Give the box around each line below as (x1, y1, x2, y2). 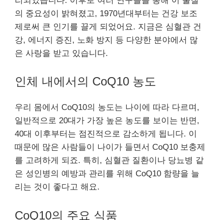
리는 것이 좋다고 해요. (15, 182, 100, 192)
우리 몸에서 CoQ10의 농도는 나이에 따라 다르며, (15, 103, 199, 112)
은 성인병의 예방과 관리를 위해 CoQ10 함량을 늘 (15, 169, 199, 178)
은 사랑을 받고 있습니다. (15, 48, 108, 58)
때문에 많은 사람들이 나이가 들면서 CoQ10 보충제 (15, 142, 205, 152)
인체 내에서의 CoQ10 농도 (15, 75, 156, 88)
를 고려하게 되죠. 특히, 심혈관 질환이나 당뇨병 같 (15, 156, 204, 165)
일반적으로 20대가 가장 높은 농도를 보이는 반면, (15, 116, 199, 125)
